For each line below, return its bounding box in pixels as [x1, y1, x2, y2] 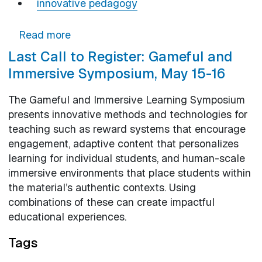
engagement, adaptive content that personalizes [8, 136, 239, 150]
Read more [18, 27, 71, 42]
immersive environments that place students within [8, 166, 251, 180]
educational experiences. [8, 209, 126, 223]
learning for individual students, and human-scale [8, 151, 245, 165]
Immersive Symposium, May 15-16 [8, 64, 225, 82]
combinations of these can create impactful [8, 195, 215, 209]
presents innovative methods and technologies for [8, 107, 248, 121]
